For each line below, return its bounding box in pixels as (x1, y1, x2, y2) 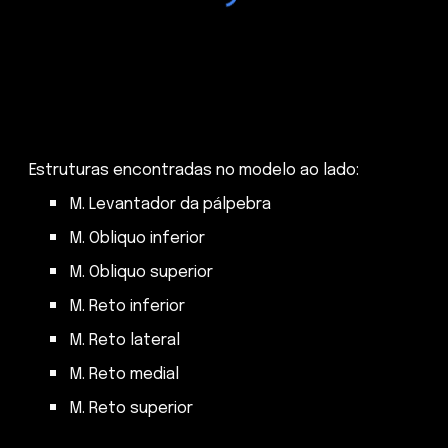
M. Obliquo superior (69, 264, 214, 282)
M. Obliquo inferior (69, 230, 206, 248)
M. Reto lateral (69, 332, 181, 350)
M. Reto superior (69, 400, 194, 418)
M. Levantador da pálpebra (69, 196, 272, 214)
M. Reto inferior (69, 298, 186, 316)
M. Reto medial (69, 366, 180, 384)
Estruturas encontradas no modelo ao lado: (29, 162, 360, 180)
